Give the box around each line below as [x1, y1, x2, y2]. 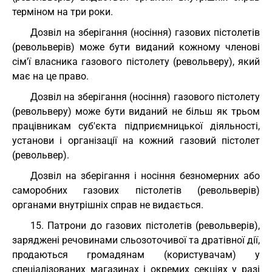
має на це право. [12, 70, 89, 82]
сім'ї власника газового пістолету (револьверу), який [12, 56, 260, 67]
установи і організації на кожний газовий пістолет [12, 135, 260, 146]
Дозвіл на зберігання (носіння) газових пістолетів [30, 27, 260, 38]
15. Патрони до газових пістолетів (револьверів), [30, 220, 260, 231]
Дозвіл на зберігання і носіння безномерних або [30, 170, 260, 182]
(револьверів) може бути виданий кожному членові [12, 41, 260, 53]
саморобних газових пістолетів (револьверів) [12, 185, 260, 196]
